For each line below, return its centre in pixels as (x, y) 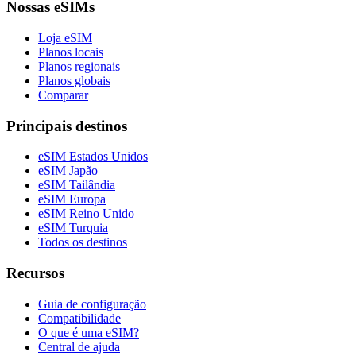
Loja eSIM (65, 37)
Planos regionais (79, 66)
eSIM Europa (72, 199)
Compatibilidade (79, 318)
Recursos (35, 273)
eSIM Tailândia (77, 185)
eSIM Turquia (73, 228)
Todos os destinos (83, 242)
